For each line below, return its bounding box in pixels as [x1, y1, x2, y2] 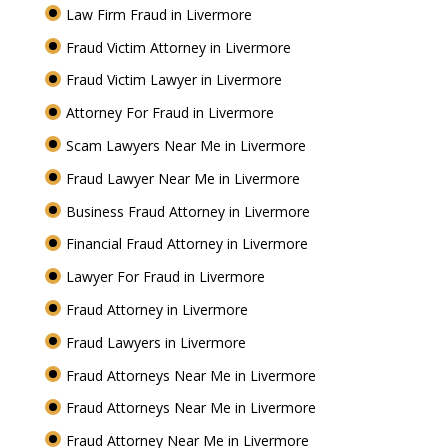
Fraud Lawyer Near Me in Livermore [65, 168, 304, 188]
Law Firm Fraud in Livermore [65, 4, 256, 24]
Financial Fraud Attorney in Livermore [65, 234, 312, 254]
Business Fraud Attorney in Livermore [65, 201, 314, 221]
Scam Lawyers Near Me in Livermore [65, 136, 310, 156]
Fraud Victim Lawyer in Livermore [65, 70, 286, 90]
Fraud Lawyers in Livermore [65, 332, 250, 352]
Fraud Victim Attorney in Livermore [65, 37, 295, 57]
